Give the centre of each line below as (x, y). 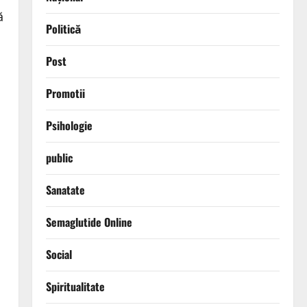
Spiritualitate (75, 287)
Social (59, 255)
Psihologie (69, 126)
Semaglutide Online (89, 222)
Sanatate (65, 190)
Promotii (65, 94)
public (59, 158)
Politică (63, 29)
